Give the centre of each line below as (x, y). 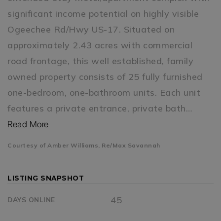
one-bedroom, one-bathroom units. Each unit (104, 92)
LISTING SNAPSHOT (46, 178)
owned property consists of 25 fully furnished (105, 76)
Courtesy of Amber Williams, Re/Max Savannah (84, 145)
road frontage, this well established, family (100, 61)
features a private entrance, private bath (97, 108)
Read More (28, 124)
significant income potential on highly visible (103, 13)
